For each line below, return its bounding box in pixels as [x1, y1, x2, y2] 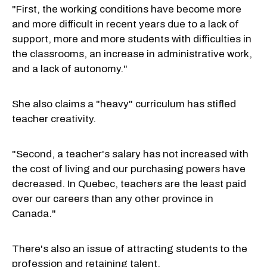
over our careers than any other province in [12, 193, 213, 204]
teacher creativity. [12, 113, 96, 125]
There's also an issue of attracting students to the [12, 243, 247, 254]
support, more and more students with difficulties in [12, 33, 252, 45]
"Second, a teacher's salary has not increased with [12, 148, 249, 160]
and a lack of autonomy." [12, 63, 128, 74]
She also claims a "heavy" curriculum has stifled [12, 98, 236, 110]
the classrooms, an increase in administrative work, [12, 48, 252, 60]
